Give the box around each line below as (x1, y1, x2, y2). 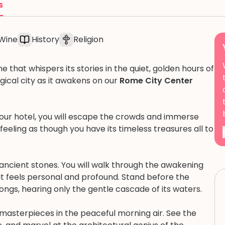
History (32, 34, 59, 45)
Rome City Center (120, 75, 193, 86)
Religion (73, 34, 103, 45)
